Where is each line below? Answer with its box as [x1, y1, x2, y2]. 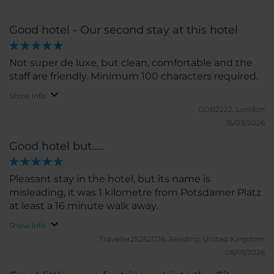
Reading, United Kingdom [169, 234, 265, 243]
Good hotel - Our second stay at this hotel [9, 23, 238, 37]
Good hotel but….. [9, 139, 104, 153]
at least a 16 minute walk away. [9, 199, 158, 212]
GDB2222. [198, 104, 236, 114]
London [236, 104, 265, 114]
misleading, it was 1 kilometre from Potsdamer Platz [9, 186, 261, 198]
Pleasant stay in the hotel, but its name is [9, 172, 158, 185]
